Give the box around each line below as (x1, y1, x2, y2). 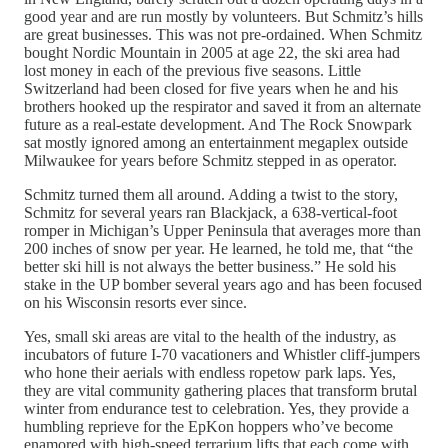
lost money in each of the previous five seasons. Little (24, 62, 361, 80)
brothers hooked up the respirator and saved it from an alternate (24, 98, 421, 116)
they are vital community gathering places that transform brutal (24, 382, 417, 400)
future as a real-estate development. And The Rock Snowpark (24, 116, 412, 134)
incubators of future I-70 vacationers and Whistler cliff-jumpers (24, 346, 420, 364)
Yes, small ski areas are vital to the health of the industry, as (24, 328, 396, 346)
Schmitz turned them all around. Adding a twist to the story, (24, 186, 398, 204)
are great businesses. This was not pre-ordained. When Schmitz (24, 26, 422, 44)
